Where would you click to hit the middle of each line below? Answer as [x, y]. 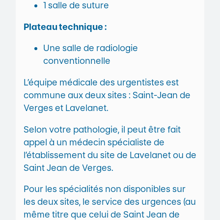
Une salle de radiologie [91, 48]
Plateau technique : [65, 27]
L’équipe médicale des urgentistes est [101, 82]
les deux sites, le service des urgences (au [110, 202]
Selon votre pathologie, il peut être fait [102, 129]
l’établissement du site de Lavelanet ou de [110, 155]
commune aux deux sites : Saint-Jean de [107, 95]
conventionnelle [77, 61]
